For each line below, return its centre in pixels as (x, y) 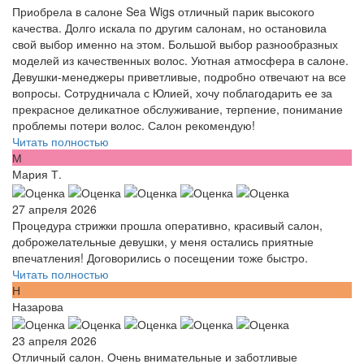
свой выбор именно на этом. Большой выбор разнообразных (175, 44)
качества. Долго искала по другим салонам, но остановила (169, 28)
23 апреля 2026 (54, 341)
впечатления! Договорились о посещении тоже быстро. (160, 257)
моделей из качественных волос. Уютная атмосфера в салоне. (180, 61)
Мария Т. (37, 174)
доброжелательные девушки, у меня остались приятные (163, 241)
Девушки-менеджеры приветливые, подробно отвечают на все (179, 77)
